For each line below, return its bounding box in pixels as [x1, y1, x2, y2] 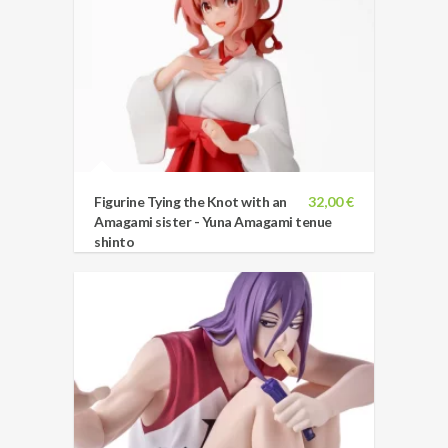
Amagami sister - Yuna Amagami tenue [94, 213, 332, 231]
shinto [94, 233, 134, 251]
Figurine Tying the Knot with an [94, 193, 287, 211]
